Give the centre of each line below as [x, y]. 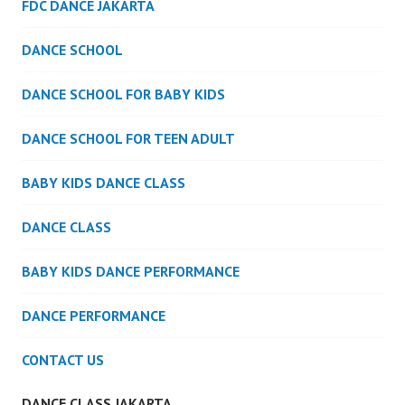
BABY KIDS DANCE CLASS [104, 183]
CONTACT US [63, 360]
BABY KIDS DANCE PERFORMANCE [131, 272]
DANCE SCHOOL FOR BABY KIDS [123, 94]
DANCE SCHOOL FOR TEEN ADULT [128, 139]
